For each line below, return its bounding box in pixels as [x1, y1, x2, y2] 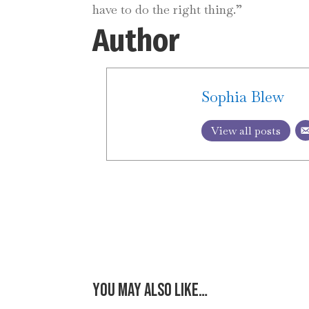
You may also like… [92, 279, 208, 301]
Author [92, 22, 180, 60]
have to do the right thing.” [92, 1, 243, 18]
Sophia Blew [201, 87, 285, 107]
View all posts [211, 123, 281, 139]
